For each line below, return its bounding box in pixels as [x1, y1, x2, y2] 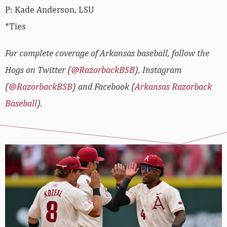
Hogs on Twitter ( [5, 64, 71, 75]
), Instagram [135, 64, 181, 75]
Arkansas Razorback [135, 81, 212, 92]
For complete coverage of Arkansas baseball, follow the [5, 47, 209, 58]
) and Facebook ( [72, 81, 135, 92]
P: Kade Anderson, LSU [5, 4, 94, 15]
